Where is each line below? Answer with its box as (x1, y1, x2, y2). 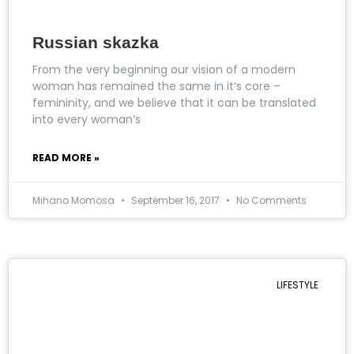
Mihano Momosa (32, 194, 117, 208)
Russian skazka (32, 33, 159, 52)
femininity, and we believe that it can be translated (32, 95, 316, 111)
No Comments (234, 194, 307, 208)
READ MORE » (32, 151, 100, 165)
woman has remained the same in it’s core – (32, 78, 281, 95)
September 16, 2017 (129, 194, 222, 208)
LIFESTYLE (276, 278, 318, 292)
